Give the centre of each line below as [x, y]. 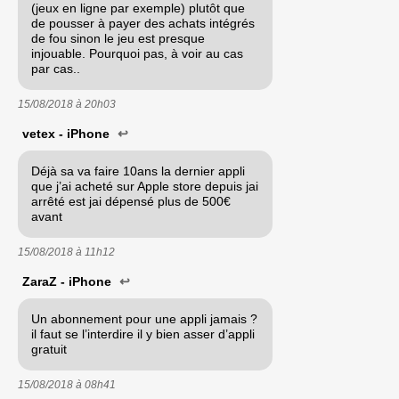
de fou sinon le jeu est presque [118, 38]
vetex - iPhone [68, 133]
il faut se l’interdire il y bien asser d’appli [143, 334]
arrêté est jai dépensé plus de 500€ [131, 201]
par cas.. [56, 68]
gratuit [49, 349]
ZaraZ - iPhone [69, 281]
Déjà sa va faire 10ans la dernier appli [138, 171]
